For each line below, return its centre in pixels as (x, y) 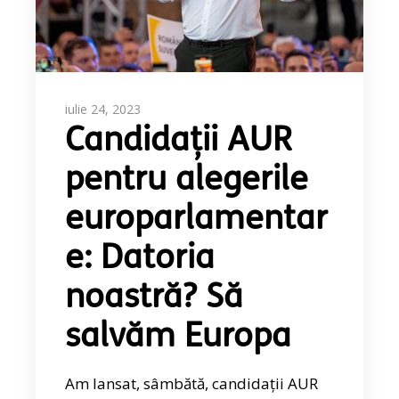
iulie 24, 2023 (103, 110)
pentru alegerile (187, 182)
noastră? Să (155, 299)
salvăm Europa (179, 338)
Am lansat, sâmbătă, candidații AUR (192, 384)
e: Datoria (140, 260)
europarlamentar (197, 221)
